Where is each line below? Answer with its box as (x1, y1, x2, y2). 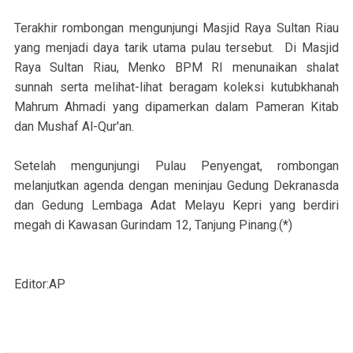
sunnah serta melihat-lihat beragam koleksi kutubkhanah (14, 80, 339, 95)
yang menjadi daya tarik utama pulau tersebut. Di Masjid (14, 40, 339, 56)
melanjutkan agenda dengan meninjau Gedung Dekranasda (14, 178, 339, 194)
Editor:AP (14, 277, 65, 292)
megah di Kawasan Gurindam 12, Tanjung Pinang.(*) (14, 217, 292, 233)
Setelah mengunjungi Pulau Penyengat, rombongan (14, 158, 339, 174)
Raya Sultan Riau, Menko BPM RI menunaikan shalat (14, 60, 339, 76)
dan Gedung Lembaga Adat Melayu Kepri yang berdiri (14, 198, 339, 214)
